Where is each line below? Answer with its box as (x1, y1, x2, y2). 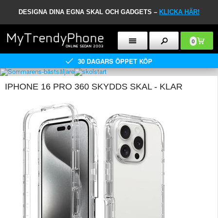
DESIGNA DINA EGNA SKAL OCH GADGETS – (18, 8, 159, 16)
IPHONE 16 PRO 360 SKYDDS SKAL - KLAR (5, 82, 182, 91)
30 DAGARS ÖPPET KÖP (78, 56, 152, 66)
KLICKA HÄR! (159, 8, 200, 16)
